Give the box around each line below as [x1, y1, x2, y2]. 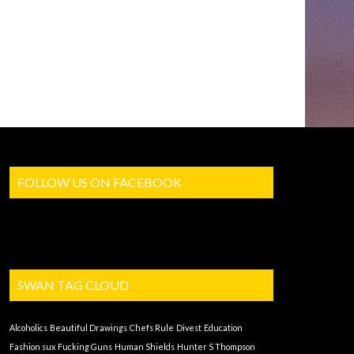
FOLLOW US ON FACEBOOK [17, 175, 183, 190]
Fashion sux [9, 341, 56, 352]
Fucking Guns [58, 341, 113, 352]
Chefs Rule [130, 322, 175, 333]
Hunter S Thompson [177, 341, 256, 352]
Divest [176, 322, 202, 333]
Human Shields [115, 341, 175, 352]
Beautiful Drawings [50, 322, 128, 333]
